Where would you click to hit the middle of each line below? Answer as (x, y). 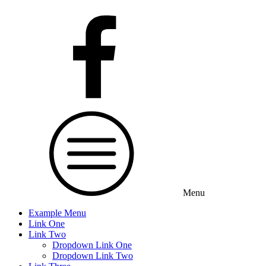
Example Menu (57, 213)
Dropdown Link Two (93, 256)
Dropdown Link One (92, 245)
